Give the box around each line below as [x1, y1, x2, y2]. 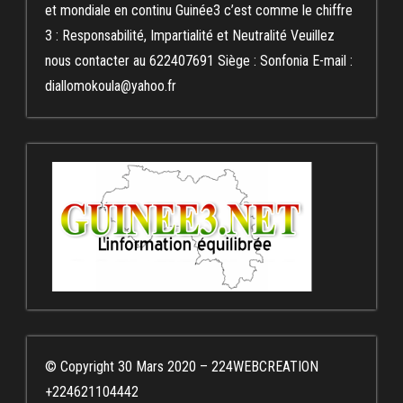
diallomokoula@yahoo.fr [45, 76, 176, 94]
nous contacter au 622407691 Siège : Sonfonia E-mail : [45, 51, 353, 69]
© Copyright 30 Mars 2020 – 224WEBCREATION [45, 357, 318, 375]
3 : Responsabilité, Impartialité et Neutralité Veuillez [45, 26, 335, 44]
